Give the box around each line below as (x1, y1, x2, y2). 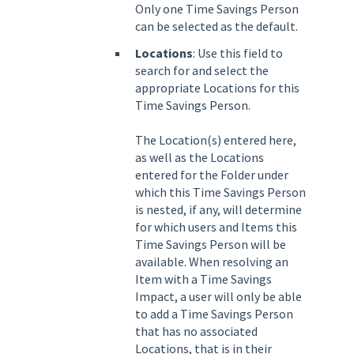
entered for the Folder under (135, 166, 288, 183)
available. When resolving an (135, 253, 288, 269)
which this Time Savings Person (135, 183, 306, 200)
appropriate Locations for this (135, 79, 299, 96)
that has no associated (135, 322, 258, 339)
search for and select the (135, 62, 269, 78)
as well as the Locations (135, 149, 264, 165)
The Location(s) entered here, (135, 131, 296, 148)
